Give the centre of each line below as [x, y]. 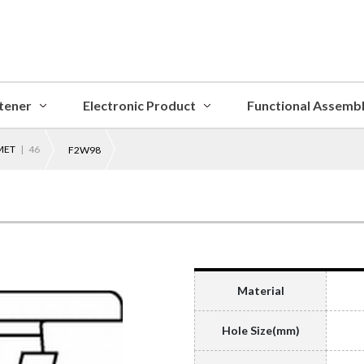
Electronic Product [139, 105]
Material [260, 291]
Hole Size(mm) [260, 331]
